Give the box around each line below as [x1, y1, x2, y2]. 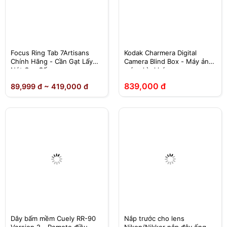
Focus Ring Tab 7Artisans [11, 49, 89, 57]
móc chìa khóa [124, 66, 169, 74]
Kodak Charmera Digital [124, 49, 197, 57]
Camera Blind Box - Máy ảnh [124, 57, 213, 66]
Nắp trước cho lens [124, 214, 184, 223]
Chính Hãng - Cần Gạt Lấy [11, 57, 93, 66]
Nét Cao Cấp [11, 66, 51, 74]
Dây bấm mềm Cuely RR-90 [11, 214, 96, 223]
